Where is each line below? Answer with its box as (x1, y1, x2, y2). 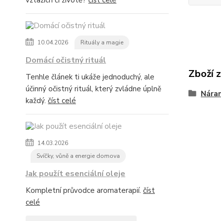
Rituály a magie (80, 38, 123, 46)
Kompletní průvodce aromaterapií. (26, 185, 143, 195)
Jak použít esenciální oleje (26, 168, 125, 179)
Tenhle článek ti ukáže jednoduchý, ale (26, 72, 154, 82)
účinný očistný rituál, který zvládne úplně (26, 84, 161, 94)
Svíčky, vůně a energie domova (37, 152, 120, 160)
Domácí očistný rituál (26, 55, 106, 66)
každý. (26, 96, 48, 106)
